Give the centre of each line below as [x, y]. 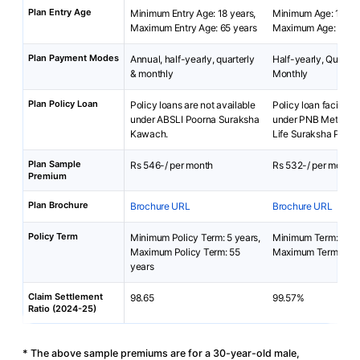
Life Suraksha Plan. [314, 134]
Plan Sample [55, 164]
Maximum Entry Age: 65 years [194, 28]
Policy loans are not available [193, 105]
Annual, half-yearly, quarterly [192, 59]
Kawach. [149, 134]
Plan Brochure [58, 205]
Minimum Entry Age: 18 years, [193, 13]
